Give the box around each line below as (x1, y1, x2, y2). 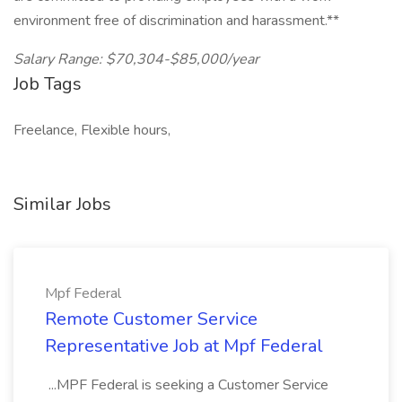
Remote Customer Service (45, 307, 258, 331)
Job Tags (13, 72, 82, 96)
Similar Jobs (13, 192, 111, 216)
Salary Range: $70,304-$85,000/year (13, 49, 259, 69)
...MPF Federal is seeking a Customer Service (45, 375, 328, 395)
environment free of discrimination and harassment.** (13, 11, 339, 31)
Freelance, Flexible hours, (13, 120, 170, 140)
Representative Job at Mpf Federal (45, 334, 323, 358)
